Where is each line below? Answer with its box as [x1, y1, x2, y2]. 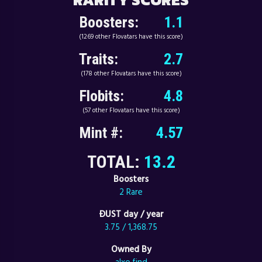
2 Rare [119, 185, 143, 199]
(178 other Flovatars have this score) [80, 68, 182, 78]
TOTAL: [87, 151, 144, 173]
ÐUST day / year [98, 207, 164, 221]
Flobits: [79, 87, 124, 105]
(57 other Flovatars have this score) [82, 105, 180, 115]
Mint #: [79, 124, 123, 142]
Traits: [79, 50, 118, 68]
